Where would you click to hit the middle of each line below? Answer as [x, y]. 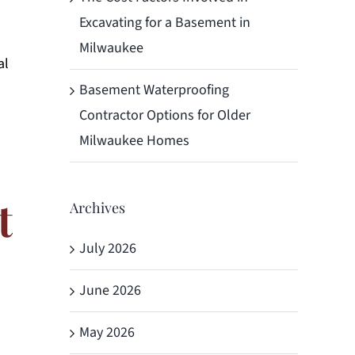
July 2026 [108, 248]
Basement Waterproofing [154, 90]
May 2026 [107, 332]
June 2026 [110, 290]
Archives [97, 207]
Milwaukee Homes [134, 140]
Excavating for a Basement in [165, 22]
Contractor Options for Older [165, 115]
